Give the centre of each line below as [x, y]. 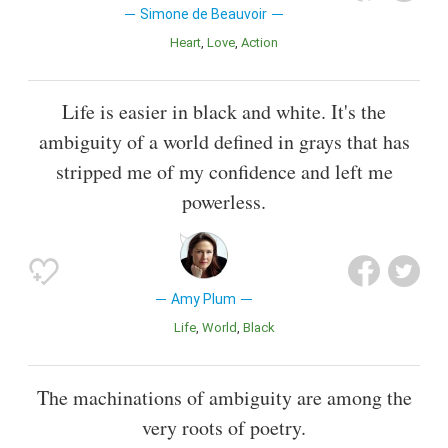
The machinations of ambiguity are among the [224, 397]
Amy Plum [204, 299]
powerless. [224, 202]
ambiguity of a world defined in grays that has [224, 142]
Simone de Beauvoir [204, 14]
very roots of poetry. [224, 427]
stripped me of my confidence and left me [224, 172]
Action [263, 43]
